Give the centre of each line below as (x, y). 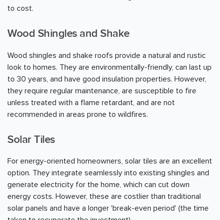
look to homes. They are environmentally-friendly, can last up (110, 67)
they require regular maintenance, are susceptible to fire (102, 91)
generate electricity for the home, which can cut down (98, 185)
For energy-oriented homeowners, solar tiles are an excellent (110, 161)
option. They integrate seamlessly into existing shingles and (108, 173)
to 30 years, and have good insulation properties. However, (107, 79)
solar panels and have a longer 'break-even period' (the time (108, 208)
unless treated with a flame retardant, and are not (91, 102)
